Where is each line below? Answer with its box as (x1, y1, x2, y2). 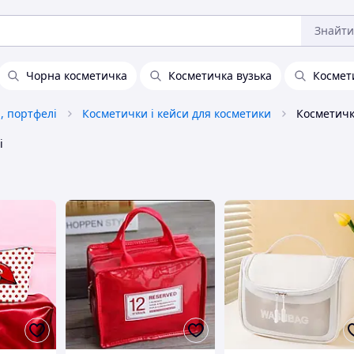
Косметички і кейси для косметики (82, 106, 271, 121)
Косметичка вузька (168, 68, 272, 83)
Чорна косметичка (26, 68, 127, 83)
